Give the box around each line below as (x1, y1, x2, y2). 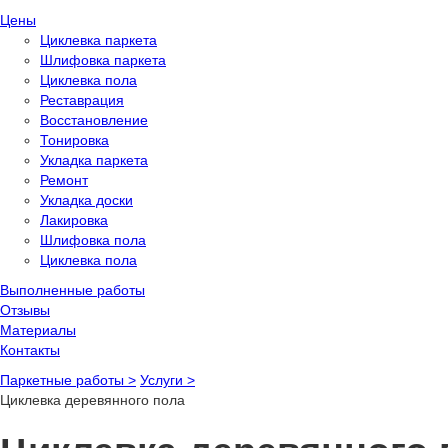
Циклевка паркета (40, 32, 157, 48)
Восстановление (40, 112, 148, 128)
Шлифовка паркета (40, 52, 166, 68)
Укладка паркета (40, 152, 148, 168)
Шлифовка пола (40, 232, 146, 248)
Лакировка (40, 212, 108, 228)
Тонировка (40, 132, 109, 148)
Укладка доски (40, 192, 133, 208)
